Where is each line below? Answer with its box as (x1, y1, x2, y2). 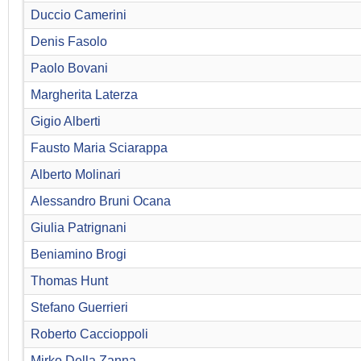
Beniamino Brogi (31, 247, 127, 262)
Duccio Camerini (31, 8, 127, 23)
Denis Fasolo (31, 35, 107, 49)
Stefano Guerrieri (31, 301, 128, 315)
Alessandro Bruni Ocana (31, 194, 171, 209)
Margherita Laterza (31, 88, 138, 102)
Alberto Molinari (31, 168, 121, 182)
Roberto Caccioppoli (31, 327, 148, 342)
